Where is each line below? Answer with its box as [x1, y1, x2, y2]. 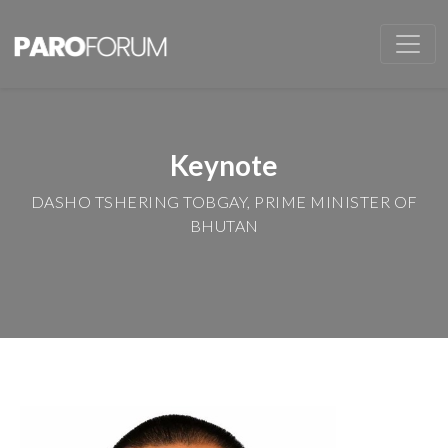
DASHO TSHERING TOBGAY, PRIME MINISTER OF [30, 192, 418, 211]
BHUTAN [189, 216, 259, 235]
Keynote [170, 148, 278, 182]
